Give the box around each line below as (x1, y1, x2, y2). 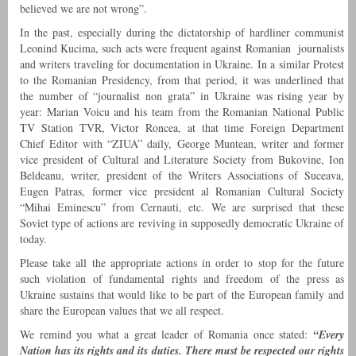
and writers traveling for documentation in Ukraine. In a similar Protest (20, 56, 344, 72)
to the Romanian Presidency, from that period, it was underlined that (20, 72, 344, 88)
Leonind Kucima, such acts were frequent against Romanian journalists (20, 41, 344, 56)
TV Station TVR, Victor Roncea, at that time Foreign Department (20, 120, 344, 136)
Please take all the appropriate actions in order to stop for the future (20, 255, 344, 271)
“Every (313, 327, 344, 343)
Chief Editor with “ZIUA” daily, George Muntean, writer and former (20, 136, 344, 152)
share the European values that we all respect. (20, 303, 224, 319)
